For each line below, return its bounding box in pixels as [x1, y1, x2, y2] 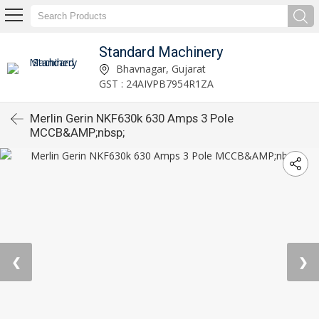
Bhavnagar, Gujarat [113, 61, 206, 75]
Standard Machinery [98, 43, 223, 61]
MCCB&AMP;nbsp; [30, 125, 125, 140]
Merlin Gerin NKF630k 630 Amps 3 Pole [30, 111, 234, 125]
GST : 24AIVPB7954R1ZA [98, 76, 214, 90]
